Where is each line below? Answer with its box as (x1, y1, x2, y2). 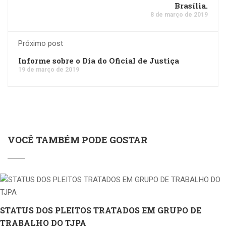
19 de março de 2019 (18, 66, 79, 73)
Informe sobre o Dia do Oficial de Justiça (18, 55, 179, 66)
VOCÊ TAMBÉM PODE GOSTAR (8, 133, 147, 146)
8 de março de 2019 (150, 11, 208, 18)
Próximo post (18, 38, 63, 48)
